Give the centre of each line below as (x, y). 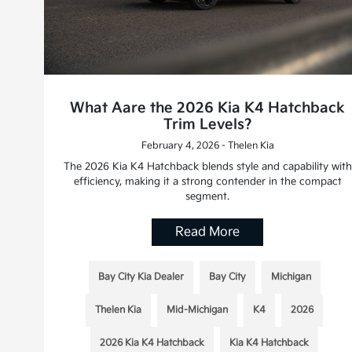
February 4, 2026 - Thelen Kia (207, 146)
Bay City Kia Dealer (141, 277)
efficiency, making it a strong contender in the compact (207, 182)
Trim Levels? (207, 125)
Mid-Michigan (198, 310)
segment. (208, 197)
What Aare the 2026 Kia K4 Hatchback (208, 108)
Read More (208, 233)
